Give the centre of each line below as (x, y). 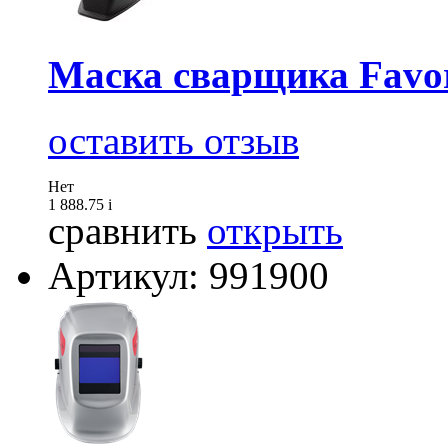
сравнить (122, 231)
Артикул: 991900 (188, 276)
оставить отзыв (173, 141)
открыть (275, 231)
